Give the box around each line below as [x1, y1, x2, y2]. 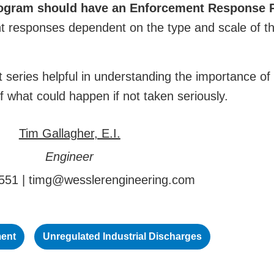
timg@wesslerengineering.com [29, 173, 196, 187]
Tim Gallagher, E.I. [18, 127, 120, 140]
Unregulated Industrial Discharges [43, 231, 202, 242]
